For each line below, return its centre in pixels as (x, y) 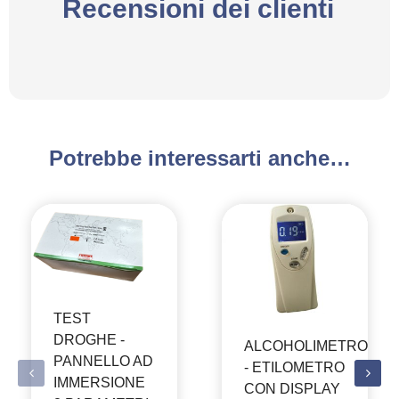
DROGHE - (89, 340)
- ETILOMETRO (294, 368)
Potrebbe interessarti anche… (199, 159)
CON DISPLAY (292, 389)
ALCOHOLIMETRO (306, 346)
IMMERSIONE (99, 383)
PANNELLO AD (103, 362)
